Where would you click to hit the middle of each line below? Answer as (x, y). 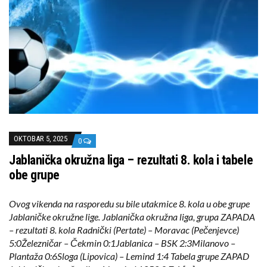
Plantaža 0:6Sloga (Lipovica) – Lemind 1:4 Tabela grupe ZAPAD (129, 256)
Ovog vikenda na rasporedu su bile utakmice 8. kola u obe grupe (129, 204)
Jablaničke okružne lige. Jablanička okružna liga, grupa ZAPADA (132, 217)
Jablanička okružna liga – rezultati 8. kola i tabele (131, 160)
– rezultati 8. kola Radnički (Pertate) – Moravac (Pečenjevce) (124, 230)
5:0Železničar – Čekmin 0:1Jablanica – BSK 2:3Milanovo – (122, 243)
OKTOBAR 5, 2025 (41, 139)
